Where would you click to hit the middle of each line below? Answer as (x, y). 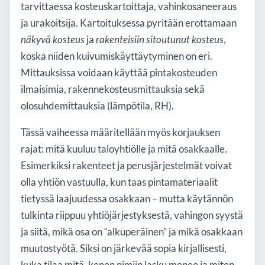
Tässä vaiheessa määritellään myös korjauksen (120, 132)
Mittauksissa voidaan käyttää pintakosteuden (119, 72)
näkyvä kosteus (53, 39)
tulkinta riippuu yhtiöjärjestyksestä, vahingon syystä (132, 215)
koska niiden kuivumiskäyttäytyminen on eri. (117, 56)
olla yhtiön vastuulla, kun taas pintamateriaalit (119, 182)
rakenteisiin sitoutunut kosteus (160, 39)
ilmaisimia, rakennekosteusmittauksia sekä (113, 89)
